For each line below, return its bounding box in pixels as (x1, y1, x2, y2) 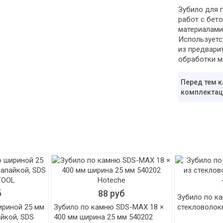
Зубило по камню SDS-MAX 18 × (54, 203, 164, 212)
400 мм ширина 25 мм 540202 (54, 213, 153, 222)
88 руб (98, 188, 125, 199)
